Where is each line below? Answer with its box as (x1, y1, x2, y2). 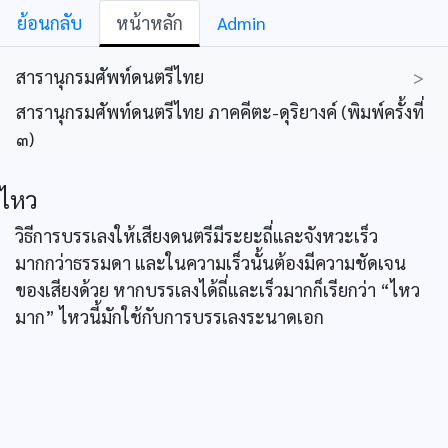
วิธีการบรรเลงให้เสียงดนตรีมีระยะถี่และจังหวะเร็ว (15, 224, 378, 247)
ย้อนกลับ (17, 11, 82, 34)
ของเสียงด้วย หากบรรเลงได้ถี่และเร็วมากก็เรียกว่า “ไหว (15, 278, 420, 301)
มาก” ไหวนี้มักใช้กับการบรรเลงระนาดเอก (15, 305, 324, 328)
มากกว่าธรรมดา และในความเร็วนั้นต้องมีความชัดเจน (15, 251, 406, 274)
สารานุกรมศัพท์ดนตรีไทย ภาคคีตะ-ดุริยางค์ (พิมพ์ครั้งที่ (16, 100, 424, 123)
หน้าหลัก (116, 11, 183, 34)
